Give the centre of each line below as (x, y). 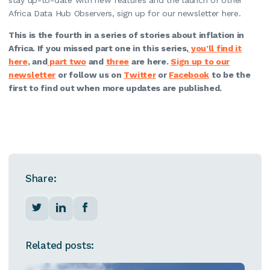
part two (67, 61)
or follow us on (90, 74)
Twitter (140, 74)
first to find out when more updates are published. (115, 88)
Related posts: (60, 245)
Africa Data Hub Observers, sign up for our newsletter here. (125, 13)
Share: (41, 178)
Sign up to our (200, 61)
